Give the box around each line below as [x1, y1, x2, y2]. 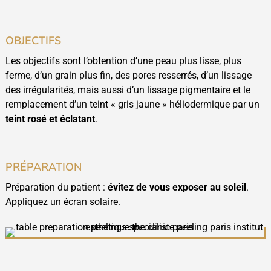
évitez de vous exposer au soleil [107, 181, 246, 194]
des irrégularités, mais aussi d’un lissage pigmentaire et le [5, 84, 250, 96]
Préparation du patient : [5, 181, 108, 194]
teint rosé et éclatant [5, 113, 95, 125]
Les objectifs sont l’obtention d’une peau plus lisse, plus [5, 55, 241, 67]
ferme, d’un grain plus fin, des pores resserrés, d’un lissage [5, 70, 252, 82]
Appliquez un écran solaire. [5, 196, 120, 208]
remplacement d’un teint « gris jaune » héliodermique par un [5, 99, 260, 111]
